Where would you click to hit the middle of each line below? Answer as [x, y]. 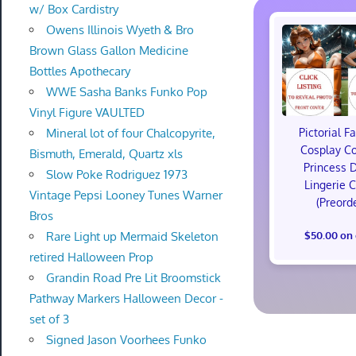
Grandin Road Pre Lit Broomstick [133, 277]
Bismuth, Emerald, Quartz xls [106, 153]
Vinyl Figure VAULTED [87, 112]
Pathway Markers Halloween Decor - [126, 298]
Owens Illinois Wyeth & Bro [120, 29]
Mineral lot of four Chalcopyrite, [130, 133]
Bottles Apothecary [79, 71]
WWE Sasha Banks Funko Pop [126, 91]
